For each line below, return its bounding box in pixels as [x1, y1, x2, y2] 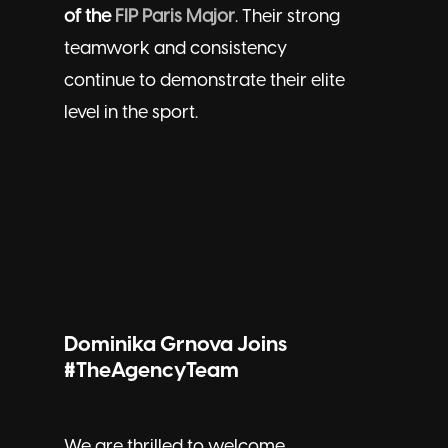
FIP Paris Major [115, 7, 235, 27]
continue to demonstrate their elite [64, 71, 345, 91]
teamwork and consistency [64, 39, 287, 59]
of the [64, 7, 115, 27]
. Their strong [235, 7, 340, 27]
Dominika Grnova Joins [64, 333, 287, 356]
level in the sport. [64, 103, 198, 123]
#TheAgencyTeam [64, 359, 239, 382]
